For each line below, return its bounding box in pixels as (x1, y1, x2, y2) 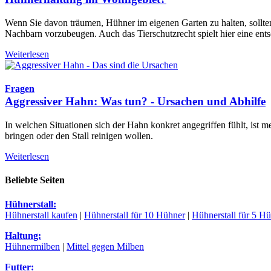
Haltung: (5, 230, 41, 241)
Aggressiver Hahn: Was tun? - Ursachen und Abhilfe (5, 95, 266, 108)
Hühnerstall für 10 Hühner (84, 209, 185, 220)
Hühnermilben (5, 241, 60, 252)
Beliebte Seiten (5, 175, 65, 186)
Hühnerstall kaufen (5, 209, 77, 220)
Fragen (5, 83, 34, 94)
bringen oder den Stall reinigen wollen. (5, 131, 153, 141)
